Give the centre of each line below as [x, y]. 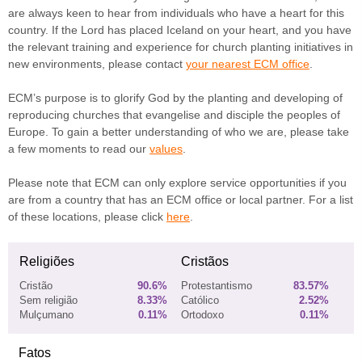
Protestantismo [217, 286]
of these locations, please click [87, 217]
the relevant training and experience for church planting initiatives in [181, 47]
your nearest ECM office [248, 64]
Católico [200, 301]
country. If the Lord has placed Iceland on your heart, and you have [180, 30]
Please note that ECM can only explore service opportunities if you [177, 183]
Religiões [47, 261]
